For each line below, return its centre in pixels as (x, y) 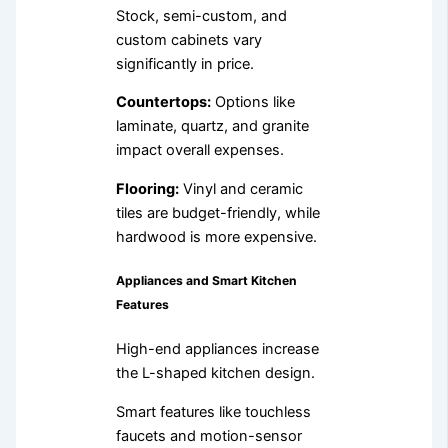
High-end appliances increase (217, 349)
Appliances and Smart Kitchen (206, 280)
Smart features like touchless (213, 411)
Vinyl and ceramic (240, 188)
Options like (252, 102)
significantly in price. (184, 63)
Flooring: (147, 188)
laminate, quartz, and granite (212, 126)
